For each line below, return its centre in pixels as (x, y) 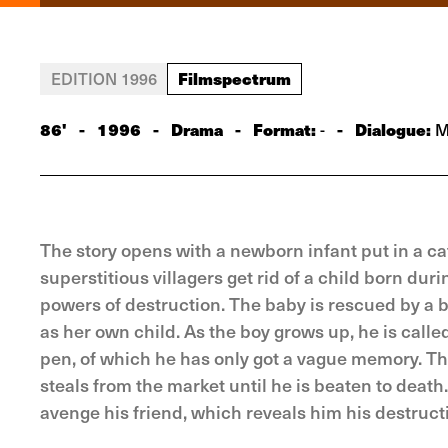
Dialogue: (393, 129)
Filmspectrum (234, 78)
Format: (286, 129)
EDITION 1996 (104, 78)
